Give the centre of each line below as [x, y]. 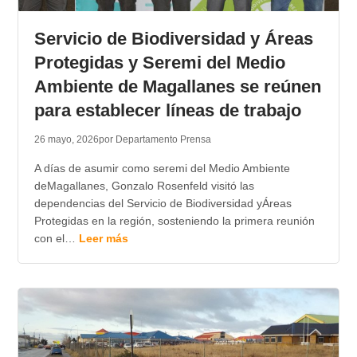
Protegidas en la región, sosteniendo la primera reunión [174, 221]
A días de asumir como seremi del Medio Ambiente [162, 169]
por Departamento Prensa [155, 140]
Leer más [103, 239]
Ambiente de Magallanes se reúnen [177, 87]
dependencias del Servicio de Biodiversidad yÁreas [163, 204]
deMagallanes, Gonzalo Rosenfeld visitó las [144, 186]
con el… [56, 239]
